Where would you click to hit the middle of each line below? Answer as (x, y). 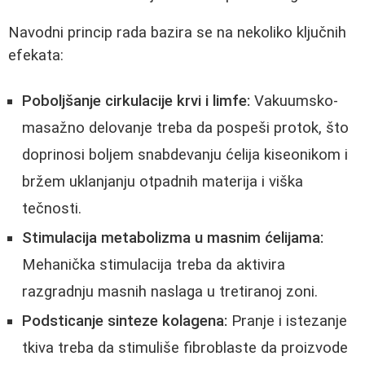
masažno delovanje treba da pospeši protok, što (185, 128)
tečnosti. (52, 209)
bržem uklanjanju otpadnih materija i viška (163, 182)
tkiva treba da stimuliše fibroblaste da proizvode (185, 348)
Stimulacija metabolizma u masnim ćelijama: (173, 238)
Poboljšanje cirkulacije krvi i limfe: (136, 101)
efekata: (36, 55)
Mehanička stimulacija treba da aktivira (154, 265)
